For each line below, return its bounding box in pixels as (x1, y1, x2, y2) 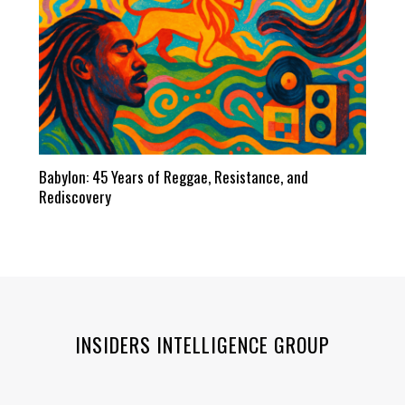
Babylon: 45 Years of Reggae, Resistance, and (38, 165, 308, 188)
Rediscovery (38, 184, 111, 208)
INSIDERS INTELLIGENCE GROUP (75, 329, 330, 359)
